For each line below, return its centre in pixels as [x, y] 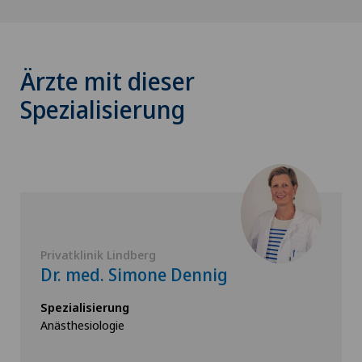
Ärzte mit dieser [107, 81]
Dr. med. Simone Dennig [134, 275]
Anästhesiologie [82, 325]
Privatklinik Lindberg [98, 255]
